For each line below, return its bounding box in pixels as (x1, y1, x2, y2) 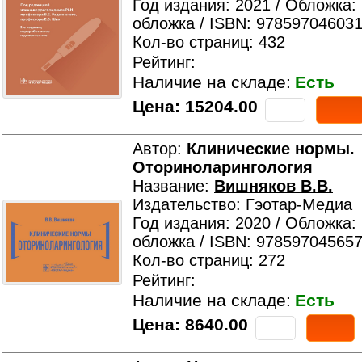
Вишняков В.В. (214, 177, 333, 195)
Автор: (133, 140, 187, 158)
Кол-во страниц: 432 (133, 33, 285, 51)
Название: (133, 177, 214, 195)
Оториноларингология (133, 158, 313, 176)
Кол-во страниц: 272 (133, 251, 285, 269)
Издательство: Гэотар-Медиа (133, 196, 352, 213)
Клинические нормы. (187, 140, 355, 158)
